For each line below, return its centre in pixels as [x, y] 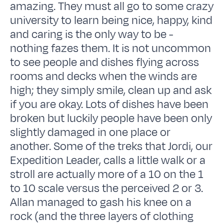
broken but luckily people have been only [111, 118]
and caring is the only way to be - [92, 34]
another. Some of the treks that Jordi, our [111, 146]
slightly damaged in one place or [90, 132]
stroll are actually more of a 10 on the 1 [107, 174]
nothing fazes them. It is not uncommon [111, 48]
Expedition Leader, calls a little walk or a [108, 160]
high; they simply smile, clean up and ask [111, 90]
